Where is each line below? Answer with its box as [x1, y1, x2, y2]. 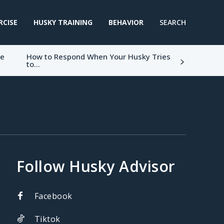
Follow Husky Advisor [16, 156, 175, 176]
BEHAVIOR [108, 17, 143, 27]
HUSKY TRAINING [33, 17, 92, 27]
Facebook [34, 190, 72, 201]
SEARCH [159, 17, 186, 27]
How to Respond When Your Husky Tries [26, 51, 170, 61]
